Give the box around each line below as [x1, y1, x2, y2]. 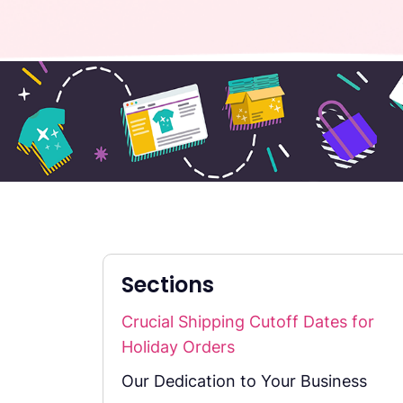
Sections [121, 269, 214, 300]
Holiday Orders [121, 336, 235, 356]
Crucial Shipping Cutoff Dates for [121, 311, 374, 331]
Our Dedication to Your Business [121, 371, 367, 390]
